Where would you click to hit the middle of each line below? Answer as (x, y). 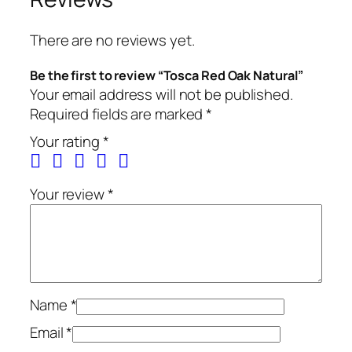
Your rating (66, 142)
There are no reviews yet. (112, 40)
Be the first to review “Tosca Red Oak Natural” (167, 76)
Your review (69, 194)
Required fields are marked (118, 114)
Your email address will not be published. (161, 95)
